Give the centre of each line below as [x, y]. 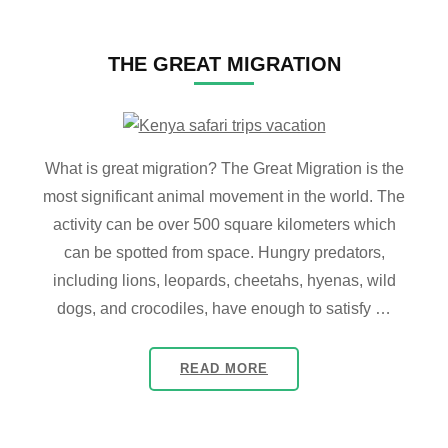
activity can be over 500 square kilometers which [224, 224]
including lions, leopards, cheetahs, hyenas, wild [224, 280]
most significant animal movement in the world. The [224, 196]
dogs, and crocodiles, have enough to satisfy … [224, 308]
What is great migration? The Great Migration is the [224, 168]
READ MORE [224, 368]
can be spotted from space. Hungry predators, [224, 252]
